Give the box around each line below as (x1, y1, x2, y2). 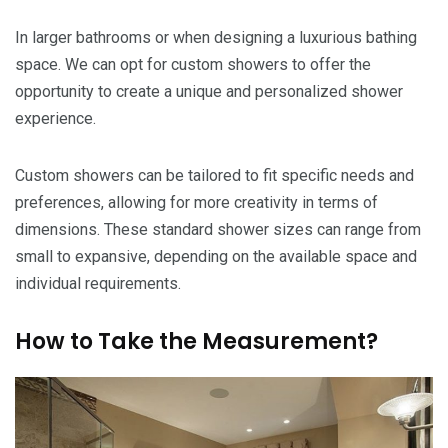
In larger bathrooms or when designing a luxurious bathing (15, 28, 417, 48)
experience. (15, 109, 96, 129)
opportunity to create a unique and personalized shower (15, 82, 403, 102)
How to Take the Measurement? (15, 326, 378, 358)
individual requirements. (15, 274, 181, 294)
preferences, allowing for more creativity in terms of (15, 193, 378, 213)
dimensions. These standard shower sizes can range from (15, 220, 421, 240)
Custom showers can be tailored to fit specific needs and (15, 166, 414, 186)
